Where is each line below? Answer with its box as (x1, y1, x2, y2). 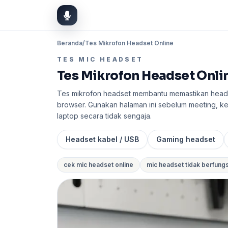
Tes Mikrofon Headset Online (85, 39, 174, 47)
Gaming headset (156, 135, 215, 144)
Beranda (57, 39, 82, 47)
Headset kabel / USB (66, 135, 139, 144)
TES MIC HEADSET (57, 55, 144, 63)
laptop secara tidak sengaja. (57, 111, 152, 120)
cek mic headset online (64, 161, 133, 168)
